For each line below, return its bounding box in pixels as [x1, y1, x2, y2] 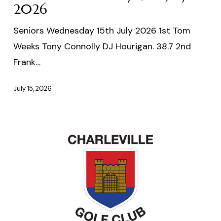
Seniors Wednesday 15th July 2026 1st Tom [13, 25, 190, 37]
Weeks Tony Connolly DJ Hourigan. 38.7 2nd [13, 40, 191, 53]
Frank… [13, 56, 40, 69]
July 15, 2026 [13, 84, 52, 93]
